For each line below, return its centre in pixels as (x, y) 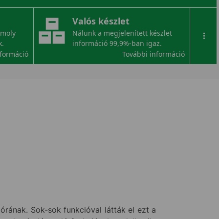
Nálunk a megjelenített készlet (122, 33)
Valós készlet (101, 21)
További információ (154, 54)
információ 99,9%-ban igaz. (117, 44)
